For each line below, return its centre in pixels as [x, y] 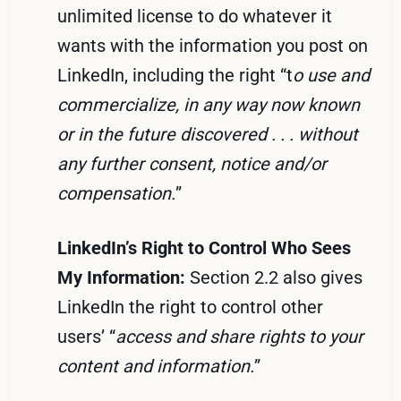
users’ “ [87, 336]
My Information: [124, 277]
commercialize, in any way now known [209, 104]
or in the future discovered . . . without [208, 134]
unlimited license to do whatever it [195, 16]
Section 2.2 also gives [277, 277]
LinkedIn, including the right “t [175, 75]
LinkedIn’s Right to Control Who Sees [205, 247]
